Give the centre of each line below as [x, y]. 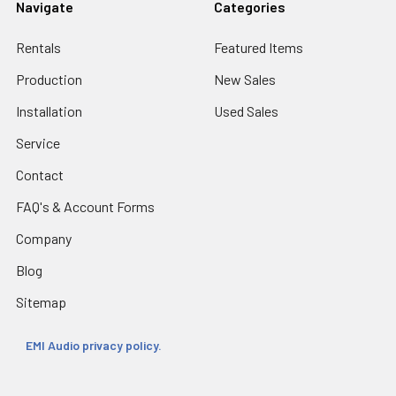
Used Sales [246, 110]
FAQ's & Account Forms [85, 206]
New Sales [245, 79]
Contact [40, 174]
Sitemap [41, 301]
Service [38, 142]
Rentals [38, 47]
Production [49, 79]
